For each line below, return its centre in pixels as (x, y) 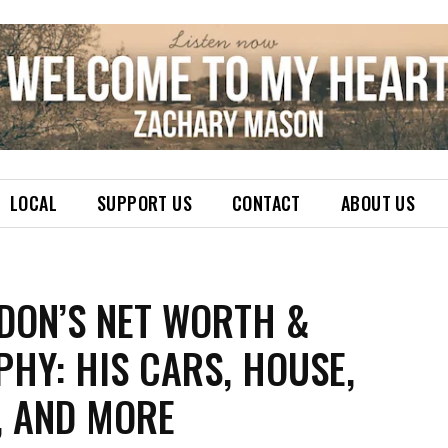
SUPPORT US (145, 202)
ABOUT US (378, 202)
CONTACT (266, 202)
